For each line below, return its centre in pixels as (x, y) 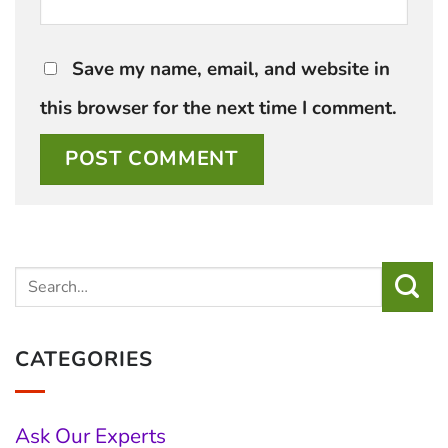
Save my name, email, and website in (231, 68)
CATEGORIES (84, 359)
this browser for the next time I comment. (218, 107)
